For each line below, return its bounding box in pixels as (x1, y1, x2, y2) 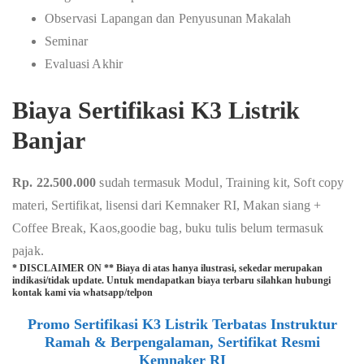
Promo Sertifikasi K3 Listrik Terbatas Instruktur (27, 316, 337, 332)
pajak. (12, 244, 44, 258)
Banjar (12, 127, 85, 154)
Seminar (45, 34, 89, 48)
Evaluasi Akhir (45, 57, 123, 71)
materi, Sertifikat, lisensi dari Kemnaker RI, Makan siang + (12, 198, 322, 212)
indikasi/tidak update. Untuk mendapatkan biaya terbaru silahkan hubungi (12, 275, 331, 286)
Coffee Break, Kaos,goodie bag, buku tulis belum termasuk (12, 221, 323, 235)
